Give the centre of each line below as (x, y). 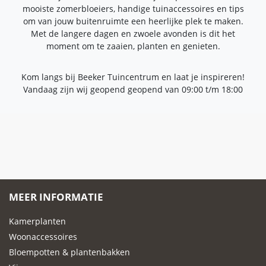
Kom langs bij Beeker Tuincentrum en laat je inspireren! (133, 77)
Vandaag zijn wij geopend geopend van (102, 89)
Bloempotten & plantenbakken (69, 252)
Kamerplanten (37, 221)
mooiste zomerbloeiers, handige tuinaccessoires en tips (133, 8)
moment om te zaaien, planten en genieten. (133, 46)
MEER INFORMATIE (56, 197)
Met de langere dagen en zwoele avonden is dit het (133, 33)
